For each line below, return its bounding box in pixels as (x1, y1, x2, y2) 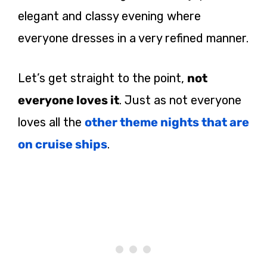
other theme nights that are (85, 114, 249, 129)
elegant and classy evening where (18, 8, 201, 23)
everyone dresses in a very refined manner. (18, 30, 249, 45)
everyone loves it (18, 92, 119, 107)
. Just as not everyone (119, 92, 241, 107)
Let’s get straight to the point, (18, 70, 187, 85)
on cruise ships (18, 136, 107, 151)
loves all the (18, 114, 85, 129)
